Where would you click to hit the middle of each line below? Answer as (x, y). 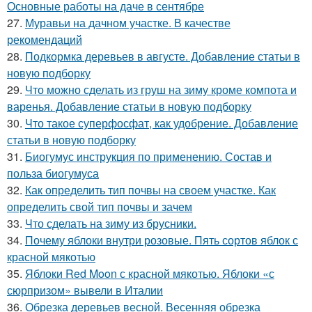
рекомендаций (45, 40)
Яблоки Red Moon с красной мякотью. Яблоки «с (150, 274)
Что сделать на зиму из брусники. (111, 224)
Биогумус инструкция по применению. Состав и (148, 157)
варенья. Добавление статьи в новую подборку (129, 107)
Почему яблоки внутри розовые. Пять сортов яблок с (162, 240)
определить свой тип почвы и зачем (100, 207)
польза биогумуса (53, 173)
